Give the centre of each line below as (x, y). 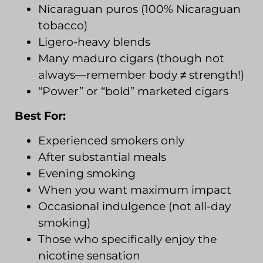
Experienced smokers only (111, 141)
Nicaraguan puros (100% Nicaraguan (139, 9)
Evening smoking (87, 174)
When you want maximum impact (135, 190)
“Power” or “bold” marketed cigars (133, 91)
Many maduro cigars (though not (131, 58)
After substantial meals (102, 157)
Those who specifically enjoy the (127, 240)
